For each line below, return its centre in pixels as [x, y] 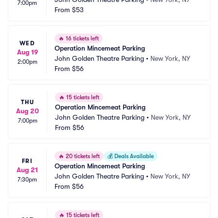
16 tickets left [82, 38]
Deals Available [133, 156]
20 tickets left [82, 156]
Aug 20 [27, 111]
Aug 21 [27, 170]
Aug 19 [27, 52]
